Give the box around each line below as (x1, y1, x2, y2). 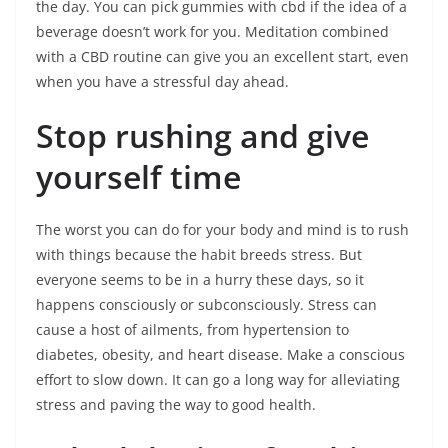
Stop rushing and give (36, 114, 369, 157)
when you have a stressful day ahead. (36, 72, 289, 91)
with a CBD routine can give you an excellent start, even (36, 47, 409, 66)
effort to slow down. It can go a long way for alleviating (36, 370, 400, 389)
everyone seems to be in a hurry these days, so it (36, 270, 364, 289)
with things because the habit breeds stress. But (36, 245, 362, 264)
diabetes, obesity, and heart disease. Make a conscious (36, 345, 405, 364)
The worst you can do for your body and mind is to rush (36, 220, 409, 239)
